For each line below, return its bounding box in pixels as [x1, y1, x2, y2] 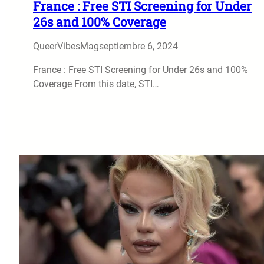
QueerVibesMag [33, 40, 99, 52]
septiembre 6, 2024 [99, 40, 178, 52]
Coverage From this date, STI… [33, 78, 159, 90]
